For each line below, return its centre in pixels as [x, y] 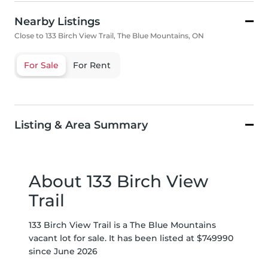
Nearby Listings [57, 22]
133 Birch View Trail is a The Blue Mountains [122, 225]
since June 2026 [63, 252]
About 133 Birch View [118, 182]
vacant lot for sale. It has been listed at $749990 [131, 238]
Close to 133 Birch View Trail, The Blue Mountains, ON [109, 36]
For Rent [92, 66]
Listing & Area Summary [81, 125]
